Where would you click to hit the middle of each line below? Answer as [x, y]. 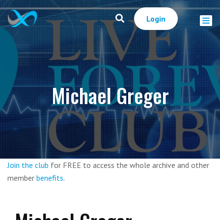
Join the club [28, 165]
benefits [50, 178]
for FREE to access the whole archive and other [129, 165]
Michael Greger [110, 95]
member [22, 178]
